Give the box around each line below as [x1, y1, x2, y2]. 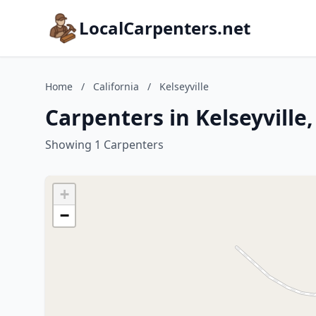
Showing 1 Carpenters [45, 137, 164, 152]
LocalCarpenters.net [79, 16, 250, 39]
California [93, 80, 139, 93]
